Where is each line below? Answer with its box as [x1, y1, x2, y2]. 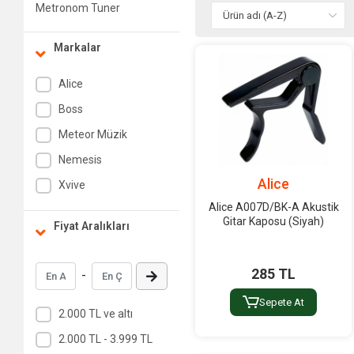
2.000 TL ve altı [58, 307, 133, 321]
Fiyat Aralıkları [54, 219, 130, 232]
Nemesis [58, 153, 102, 167]
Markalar [54, 40, 102, 54]
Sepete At [258, 296, 304, 308]
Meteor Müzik [58, 128, 127, 141]
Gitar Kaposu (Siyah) [223, 214, 325, 228]
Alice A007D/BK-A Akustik [208, 200, 339, 213]
